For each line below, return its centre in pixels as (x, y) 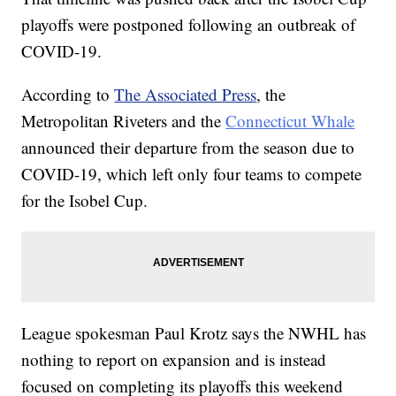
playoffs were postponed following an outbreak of (189, 24)
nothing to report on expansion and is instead (174, 359)
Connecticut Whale (290, 120)
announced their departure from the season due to (188, 147)
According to (68, 94)
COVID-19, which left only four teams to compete (192, 173)
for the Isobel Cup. (85, 200)
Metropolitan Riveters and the (124, 120)
